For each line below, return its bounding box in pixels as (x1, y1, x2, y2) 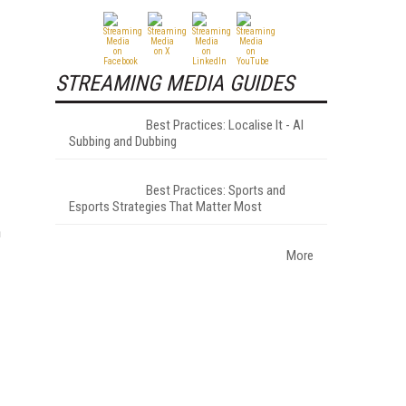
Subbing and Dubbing (69, 132, 177, 150)
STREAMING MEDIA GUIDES (55, 70, 294, 96)
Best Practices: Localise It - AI (146, 116, 304, 133)
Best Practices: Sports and (146, 181, 285, 198)
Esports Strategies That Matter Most (69, 198, 262, 215)
